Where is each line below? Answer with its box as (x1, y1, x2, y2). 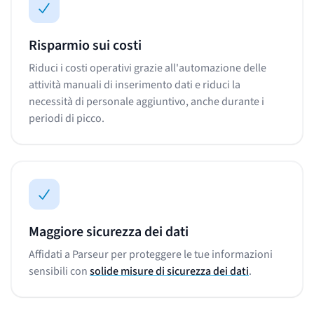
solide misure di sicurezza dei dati (90, 263, 249, 279)
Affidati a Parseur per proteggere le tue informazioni (29, 246, 273, 262)
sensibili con (29, 263, 90, 279)
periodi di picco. (29, 110, 104, 126)
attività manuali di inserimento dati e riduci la (29, 76, 240, 93)
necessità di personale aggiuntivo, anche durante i (29, 93, 264, 109)
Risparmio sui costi (29, 35, 142, 55)
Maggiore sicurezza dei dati (29, 221, 189, 242)
